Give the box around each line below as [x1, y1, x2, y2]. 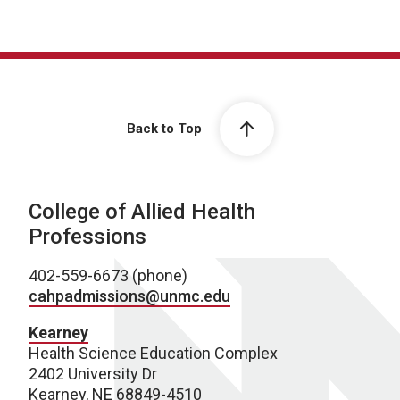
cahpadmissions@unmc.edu [29, 286, 230, 305]
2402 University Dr [29, 363, 157, 383]
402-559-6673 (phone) [29, 265, 187, 285]
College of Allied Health [29, 198, 255, 224]
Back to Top [126, 121, 202, 137]
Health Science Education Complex [29, 343, 278, 362]
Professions [29, 223, 146, 249]
